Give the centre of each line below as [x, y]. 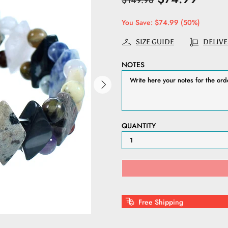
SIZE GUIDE [155, 42]
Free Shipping [161, 202]
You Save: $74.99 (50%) [161, 23]
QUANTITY [139, 126]
